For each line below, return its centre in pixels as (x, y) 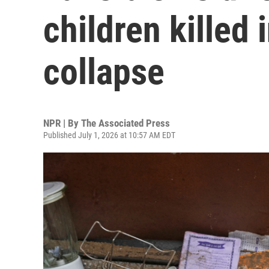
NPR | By (62, 123)
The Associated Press (125, 123)
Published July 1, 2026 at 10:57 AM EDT (109, 135)
